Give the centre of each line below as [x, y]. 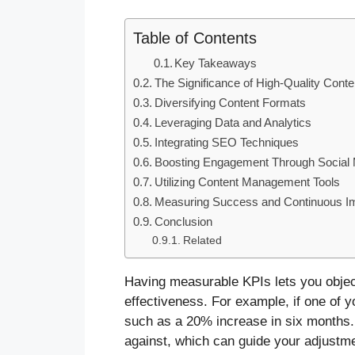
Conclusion [184, 221]
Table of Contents [195, 38]
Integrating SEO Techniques [227, 142]
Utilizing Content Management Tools [248, 181]
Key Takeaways [216, 63]
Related [202, 240]
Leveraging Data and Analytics [233, 122]
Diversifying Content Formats [231, 102]
